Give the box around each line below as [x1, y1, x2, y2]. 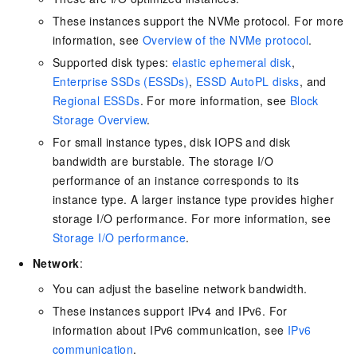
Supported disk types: [53, 53, 172, 70]
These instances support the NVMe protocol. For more [53, 12, 344, 29]
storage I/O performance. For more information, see [53, 210, 331, 226]
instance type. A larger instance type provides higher [53, 190, 335, 207]
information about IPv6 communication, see [53, 321, 288, 338]
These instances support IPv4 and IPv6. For [53, 302, 288, 319]
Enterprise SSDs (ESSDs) [53, 73, 190, 89]
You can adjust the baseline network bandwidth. [53, 280, 308, 296]
